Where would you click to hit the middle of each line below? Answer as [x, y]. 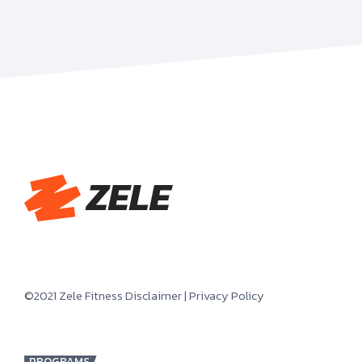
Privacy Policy [227, 296]
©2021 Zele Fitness [75, 296]
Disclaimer [154, 296]
